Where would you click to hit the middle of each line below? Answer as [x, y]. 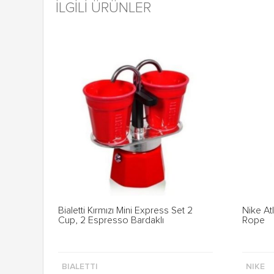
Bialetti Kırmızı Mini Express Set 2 [125, 210]
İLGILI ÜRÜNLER [103, 8]
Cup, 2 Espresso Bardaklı [111, 220]
